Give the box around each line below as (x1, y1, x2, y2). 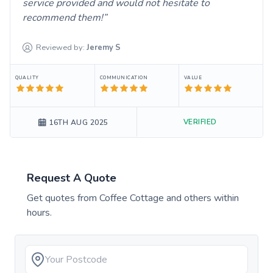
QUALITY (15, 74, 39, 81)
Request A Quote (27, 170, 116, 185)
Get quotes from (27, 191, 99, 205)
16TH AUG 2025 (49, 117, 108, 127)
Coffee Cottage (99, 191, 164, 205)
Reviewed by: (36, 41, 85, 53)
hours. (27, 205, 52, 219)
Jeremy (87, 41, 114, 53)
